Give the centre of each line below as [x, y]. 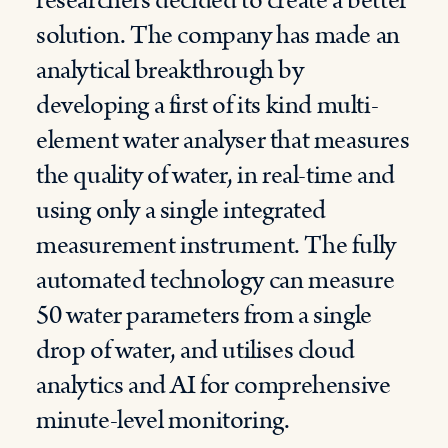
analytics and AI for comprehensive [213, 385]
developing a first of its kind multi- [207, 105]
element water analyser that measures [223, 140]
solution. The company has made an [218, 35]
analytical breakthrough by [170, 70]
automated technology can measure [215, 280]
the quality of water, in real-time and [215, 175]
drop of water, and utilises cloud [195, 350]
